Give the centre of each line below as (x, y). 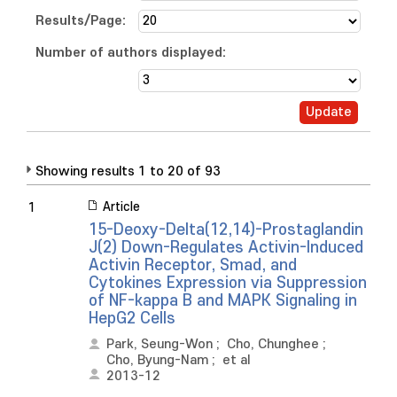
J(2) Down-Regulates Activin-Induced (226, 248)
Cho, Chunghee (273, 344)
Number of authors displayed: (131, 53)
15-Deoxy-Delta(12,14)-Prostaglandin (226, 230)
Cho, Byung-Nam (157, 360)
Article (121, 207)
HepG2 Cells (132, 319)
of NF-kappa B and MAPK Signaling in (223, 301)
